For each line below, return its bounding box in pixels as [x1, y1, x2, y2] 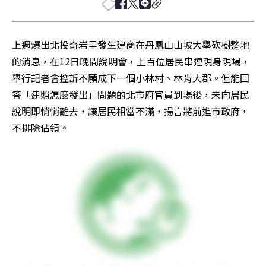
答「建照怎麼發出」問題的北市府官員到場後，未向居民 [12, 87, 249, 102]
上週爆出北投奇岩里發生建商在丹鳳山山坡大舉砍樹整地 [12, 37, 249, 52]
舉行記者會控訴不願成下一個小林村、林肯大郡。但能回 [12, 71, 249, 85]
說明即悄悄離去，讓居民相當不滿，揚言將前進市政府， [12, 104, 249, 118]
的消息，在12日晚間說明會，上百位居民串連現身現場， [12, 54, 251, 68]
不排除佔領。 [12, 121, 69, 135]
